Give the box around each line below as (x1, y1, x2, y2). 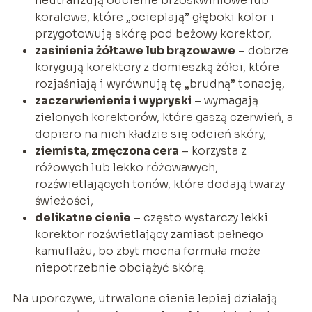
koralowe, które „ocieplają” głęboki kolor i (34, 9, 274, 24)
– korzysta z (178, 143, 247, 158)
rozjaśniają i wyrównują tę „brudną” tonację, (34, 76, 285, 91)
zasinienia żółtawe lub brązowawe (34, 42, 235, 58)
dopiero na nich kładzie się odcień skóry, (34, 126, 266, 141)
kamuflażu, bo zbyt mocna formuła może (34, 243, 260, 258)
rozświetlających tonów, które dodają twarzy (34, 176, 285, 192)
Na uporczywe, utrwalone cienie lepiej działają (12, 290, 277, 306)
